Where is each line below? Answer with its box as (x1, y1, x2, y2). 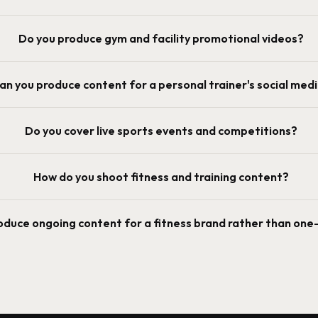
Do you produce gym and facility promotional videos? (18, 31, 304, 45)
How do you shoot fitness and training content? (33, 170, 289, 184)
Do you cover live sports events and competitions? (24, 124, 297, 138)
